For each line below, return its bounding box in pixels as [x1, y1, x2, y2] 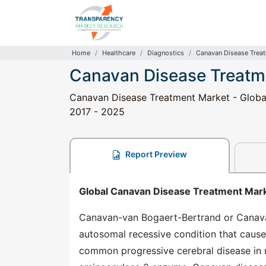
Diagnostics [147, 49, 184, 57]
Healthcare [102, 49, 135, 57]
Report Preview [123, 149, 188, 159]
